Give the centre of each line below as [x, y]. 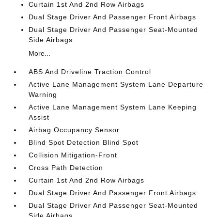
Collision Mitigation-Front [73, 155]
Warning [43, 94]
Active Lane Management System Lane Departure [116, 84]
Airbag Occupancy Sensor [74, 130]
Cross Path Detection [66, 168]
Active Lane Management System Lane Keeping [113, 107]
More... [40, 53]
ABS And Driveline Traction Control [90, 72]
